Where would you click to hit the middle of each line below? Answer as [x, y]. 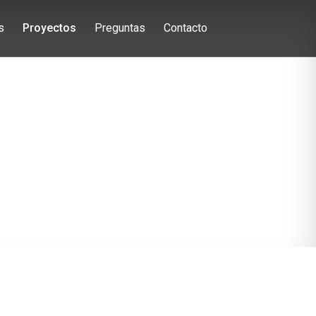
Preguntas [120, 28]
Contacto [185, 28]
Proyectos [49, 28]
